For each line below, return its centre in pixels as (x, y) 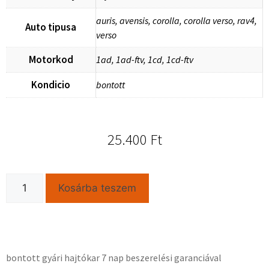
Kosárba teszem (97, 188)
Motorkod (51, 60)
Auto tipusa (51, 27)
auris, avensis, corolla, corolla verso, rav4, (177, 21)
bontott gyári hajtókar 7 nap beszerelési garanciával (114, 258)
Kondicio (51, 85)
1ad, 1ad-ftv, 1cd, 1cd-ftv (145, 60)
